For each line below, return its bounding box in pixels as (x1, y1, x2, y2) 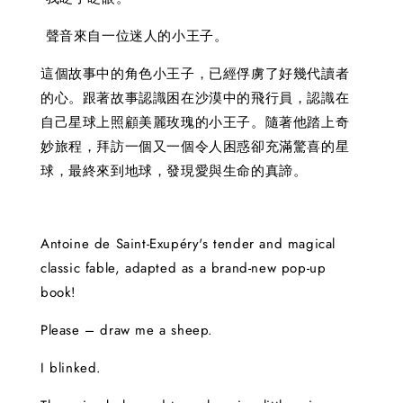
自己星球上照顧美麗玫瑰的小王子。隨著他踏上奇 (40, 112, 350, 132)
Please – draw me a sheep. (40, 319, 213, 340)
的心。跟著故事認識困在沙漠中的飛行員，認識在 (40, 87, 350, 108)
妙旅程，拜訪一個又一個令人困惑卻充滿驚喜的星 (40, 136, 350, 157)
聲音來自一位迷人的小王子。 (40, 25, 228, 46)
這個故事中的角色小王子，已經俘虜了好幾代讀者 (40, 63, 350, 84)
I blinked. (40, 357, 102, 378)
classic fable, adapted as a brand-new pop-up (40, 257, 327, 278)
